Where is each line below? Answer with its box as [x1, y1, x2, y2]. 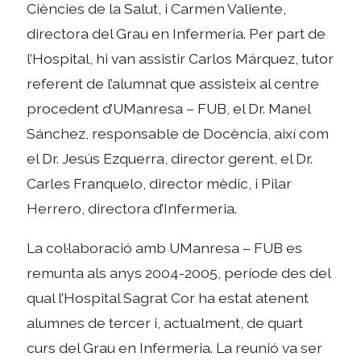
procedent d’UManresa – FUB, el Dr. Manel [27, 100, 311, 118]
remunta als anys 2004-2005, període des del [27, 263, 331, 281]
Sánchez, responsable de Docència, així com [27, 125, 330, 143]
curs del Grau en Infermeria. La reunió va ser [27, 338, 323, 356]
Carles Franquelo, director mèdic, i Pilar [27, 175, 293, 193]
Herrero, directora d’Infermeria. [27, 200, 238, 218]
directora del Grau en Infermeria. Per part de [27, 25, 326, 43]
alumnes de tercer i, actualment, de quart [27, 313, 304, 331]
